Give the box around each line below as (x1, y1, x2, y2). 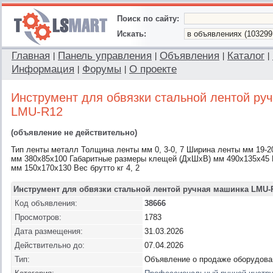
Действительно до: (15, 241, 85, 250)
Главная (12, 50, 50, 62)
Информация (12, 63, 74, 75)
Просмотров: (15, 213, 62, 222)
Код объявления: (15, 199, 77, 208)
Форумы (82, 63, 121, 75)
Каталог (227, 50, 264, 62)
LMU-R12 (11, 105, 63, 118)
